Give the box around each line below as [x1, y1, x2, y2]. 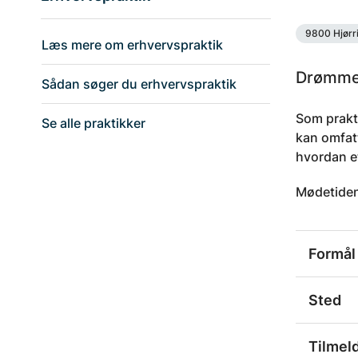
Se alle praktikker [42, 115, 145, 132]
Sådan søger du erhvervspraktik [42, 76, 237, 93]
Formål [308, 245, 356, 262]
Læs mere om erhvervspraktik [42, 37, 223, 54]
